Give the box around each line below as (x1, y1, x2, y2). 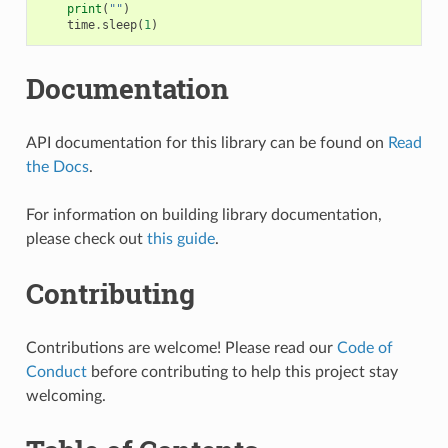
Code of (336, 339, 393, 356)
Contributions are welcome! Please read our (25, 339, 337, 356)
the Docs (25, 158, 89, 175)
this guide (146, 230, 215, 247)
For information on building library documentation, (25, 206, 382, 223)
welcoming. (25, 387, 106, 404)
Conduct (25, 363, 87, 380)
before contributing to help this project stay (86, 363, 398, 380)
